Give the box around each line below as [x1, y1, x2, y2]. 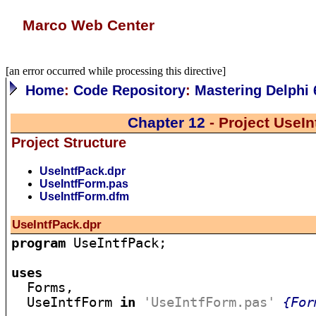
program [11, 236, 66, 250]
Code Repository [73, 83, 186, 98]
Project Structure [11, 135, 127, 150]
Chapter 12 [128, 114, 206, 131]
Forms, [11, 280, 74, 295]
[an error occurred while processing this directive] [6, 65, 226, 77]
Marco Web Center [22, 17, 154, 34]
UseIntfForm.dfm [39, 190, 130, 202]
